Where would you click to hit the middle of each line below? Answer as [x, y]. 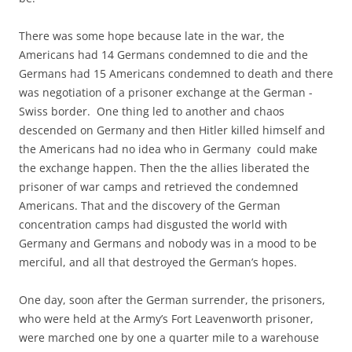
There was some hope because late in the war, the [152, 36]
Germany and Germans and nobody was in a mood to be [168, 244]
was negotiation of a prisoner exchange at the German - [166, 93]
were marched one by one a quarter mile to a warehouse [169, 338]
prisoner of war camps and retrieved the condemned [159, 187]
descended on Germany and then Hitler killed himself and [172, 130]
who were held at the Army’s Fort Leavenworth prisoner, [166, 319]
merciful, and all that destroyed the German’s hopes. [158, 262]
